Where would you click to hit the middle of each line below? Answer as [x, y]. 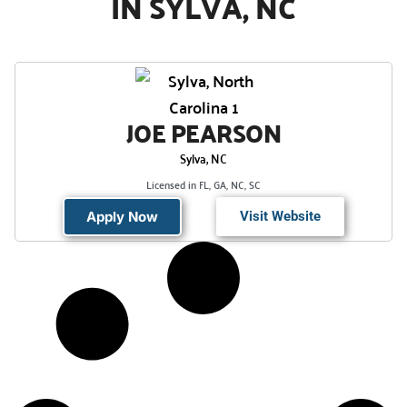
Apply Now [123, 216]
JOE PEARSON [203, 132]
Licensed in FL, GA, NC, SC [203, 184]
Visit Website [280, 216]
